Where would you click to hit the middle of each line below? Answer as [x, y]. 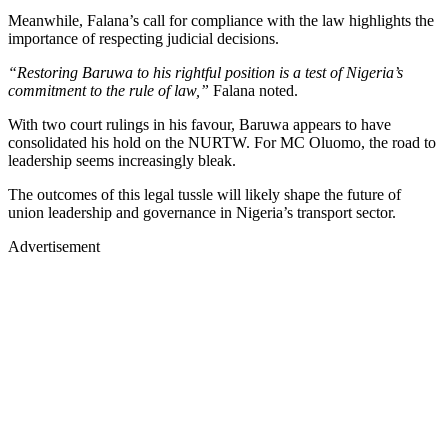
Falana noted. [253, 90]
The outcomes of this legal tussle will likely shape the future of [204, 194]
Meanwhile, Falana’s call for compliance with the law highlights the [221, 20]
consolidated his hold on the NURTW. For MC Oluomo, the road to [222, 142]
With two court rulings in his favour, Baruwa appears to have [199, 124]
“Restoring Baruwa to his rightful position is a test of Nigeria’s [205, 72]
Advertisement [54, 246]
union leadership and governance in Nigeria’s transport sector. [202, 212]
